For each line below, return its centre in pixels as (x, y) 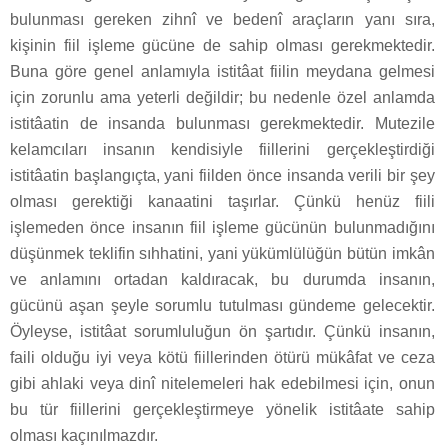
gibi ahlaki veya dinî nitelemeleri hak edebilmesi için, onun (222, 383)
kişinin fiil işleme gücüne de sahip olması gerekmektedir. (222, 45)
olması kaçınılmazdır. (84, 435)
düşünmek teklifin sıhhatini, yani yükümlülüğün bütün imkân (222, 253)
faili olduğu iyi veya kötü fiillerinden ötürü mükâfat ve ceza (222, 357)
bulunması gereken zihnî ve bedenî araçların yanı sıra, (222, 19)
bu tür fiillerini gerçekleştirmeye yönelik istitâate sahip (222, 409)
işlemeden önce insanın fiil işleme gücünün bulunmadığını (222, 227)
